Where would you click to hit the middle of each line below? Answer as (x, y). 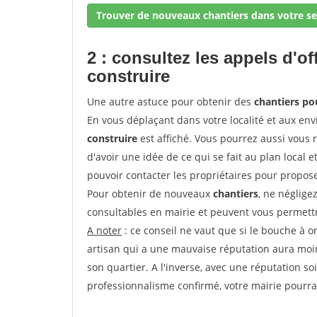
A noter (104, 230)
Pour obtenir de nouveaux (150, 194)
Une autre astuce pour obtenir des (171, 102)
